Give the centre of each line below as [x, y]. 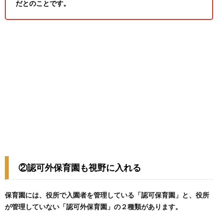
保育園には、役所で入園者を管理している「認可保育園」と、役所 [107, 195]
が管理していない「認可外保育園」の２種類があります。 [93, 207]
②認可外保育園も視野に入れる [80, 168]
